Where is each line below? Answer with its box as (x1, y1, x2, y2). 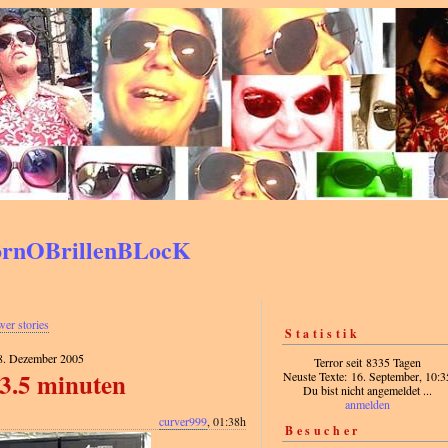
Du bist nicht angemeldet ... (302, 382, 432, 399)
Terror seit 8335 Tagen (313, 354, 421, 371)
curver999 (159, 413, 207, 430)
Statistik (285, 325, 361, 343)
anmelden (344, 396, 390, 413)
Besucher (285, 422, 361, 440)
